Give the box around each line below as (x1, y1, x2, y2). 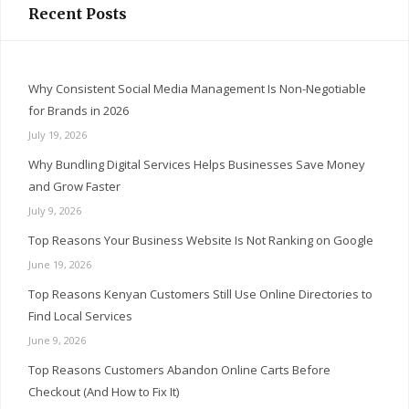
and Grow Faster (28, 178, 121, 195)
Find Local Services (28, 308, 132, 325)
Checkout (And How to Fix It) (28, 383, 179, 401)
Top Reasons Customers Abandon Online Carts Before (28, 362, 330, 379)
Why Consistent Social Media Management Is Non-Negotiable (28, 80, 366, 98)
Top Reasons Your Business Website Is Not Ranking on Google (28, 232, 373, 249)
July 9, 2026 (28, 204, 81, 218)
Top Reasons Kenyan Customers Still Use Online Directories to (28, 286, 372, 303)
